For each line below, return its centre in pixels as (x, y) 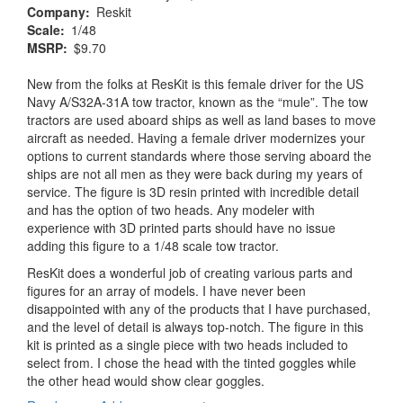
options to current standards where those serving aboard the (199, 155)
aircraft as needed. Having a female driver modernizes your (196, 137)
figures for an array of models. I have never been (166, 290)
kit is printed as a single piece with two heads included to (188, 344)
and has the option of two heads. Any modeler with (171, 209)
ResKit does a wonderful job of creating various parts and (190, 272)
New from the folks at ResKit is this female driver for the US (195, 83)
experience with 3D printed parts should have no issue (181, 227)
